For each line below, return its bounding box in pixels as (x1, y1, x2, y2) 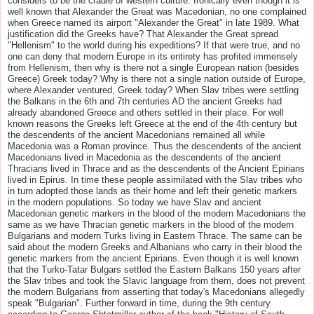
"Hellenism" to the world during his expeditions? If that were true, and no (8, 39, 300, 50)
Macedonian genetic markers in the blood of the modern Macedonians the (8, 207, 306, 219)
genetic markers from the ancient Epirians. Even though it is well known (8, 252, 299, 264)
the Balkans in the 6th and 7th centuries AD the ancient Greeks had (8, 95, 282, 107)
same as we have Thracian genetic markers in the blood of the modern (8, 219, 294, 230)
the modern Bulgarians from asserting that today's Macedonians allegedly (8, 286, 305, 297)
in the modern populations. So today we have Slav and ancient (8, 196, 261, 207)
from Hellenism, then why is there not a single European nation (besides (8, 62, 299, 73)
